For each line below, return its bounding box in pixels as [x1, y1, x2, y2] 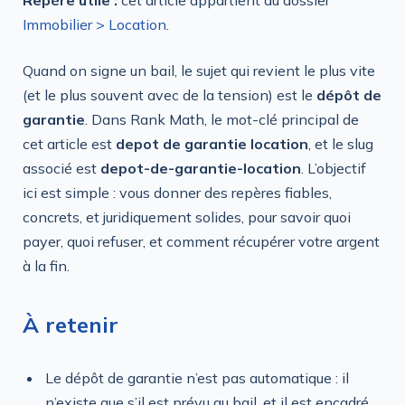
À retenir [23, 310, 118, 338]
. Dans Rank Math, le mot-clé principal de [85, 110, 359, 129]
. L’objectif [301, 159, 366, 178]
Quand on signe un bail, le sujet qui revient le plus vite [23, 61, 375, 80]
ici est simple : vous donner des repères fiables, [23, 184, 332, 202]
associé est [23, 159, 100, 178]
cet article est [23, 135, 116, 154]
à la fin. [23, 257, 70, 276]
